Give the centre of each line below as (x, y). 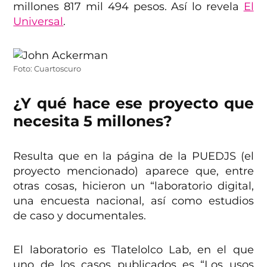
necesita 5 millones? (93, 121)
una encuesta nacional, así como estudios (133, 201)
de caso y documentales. (80, 216)
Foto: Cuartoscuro (47, 69)
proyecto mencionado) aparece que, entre (133, 171)
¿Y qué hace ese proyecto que (133, 103)
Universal (38, 22)
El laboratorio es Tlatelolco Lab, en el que (133, 250)
